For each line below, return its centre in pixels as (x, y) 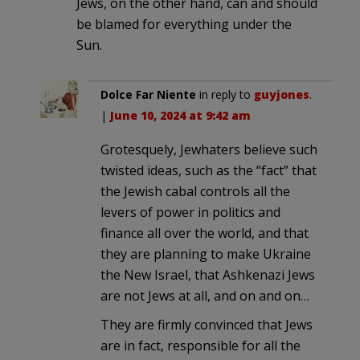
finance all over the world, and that (205, 233)
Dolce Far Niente (148, 94)
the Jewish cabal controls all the (195, 191)
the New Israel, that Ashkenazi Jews (208, 274)
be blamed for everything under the (184, 24)
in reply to (225, 94)
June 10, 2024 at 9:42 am (180, 115)
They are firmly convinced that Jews (207, 324)
